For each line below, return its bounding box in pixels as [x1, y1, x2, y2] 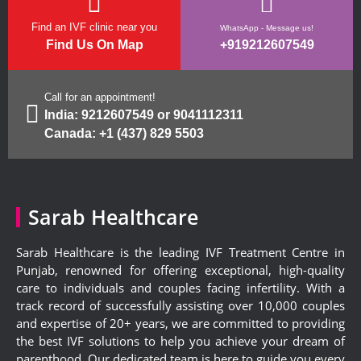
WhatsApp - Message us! [220, 23, 313, 32]
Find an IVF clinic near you [31, 20, 157, 33]
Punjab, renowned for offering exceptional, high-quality [16, 261, 345, 278]
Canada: [44, 126, 96, 140]
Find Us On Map [45, 37, 143, 52]
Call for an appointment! [44, 90, 156, 103]
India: [44, 107, 78, 122]
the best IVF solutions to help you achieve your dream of [16, 332, 345, 349]
